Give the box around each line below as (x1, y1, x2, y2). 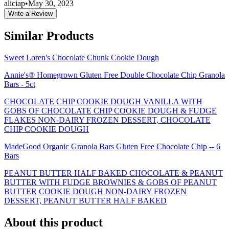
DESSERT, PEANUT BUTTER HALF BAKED (4, 196, 167, 205)
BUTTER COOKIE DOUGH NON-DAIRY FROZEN (4, 187, 187, 196)
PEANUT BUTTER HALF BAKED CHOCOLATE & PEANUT (4, 169, 223, 178)
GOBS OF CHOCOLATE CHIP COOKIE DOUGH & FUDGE (4, 106, 217, 116)
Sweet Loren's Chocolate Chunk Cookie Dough (4, 53, 159, 62)
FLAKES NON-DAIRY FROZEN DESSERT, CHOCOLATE (4, 116, 211, 125)
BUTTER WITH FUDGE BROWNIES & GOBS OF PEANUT (4, 178, 217, 187)
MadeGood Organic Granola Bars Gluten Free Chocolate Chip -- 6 (4, 142, 220, 151)
